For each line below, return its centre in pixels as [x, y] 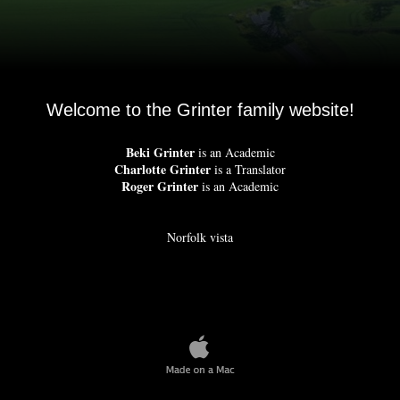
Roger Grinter [160, 186]
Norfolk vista [200, 237]
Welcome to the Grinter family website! [200, 110]
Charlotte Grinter [162, 169]
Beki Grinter [160, 152]
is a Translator [248, 169]
